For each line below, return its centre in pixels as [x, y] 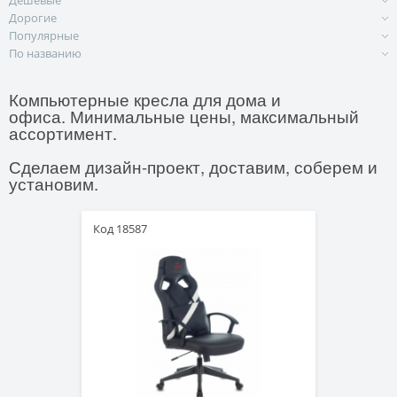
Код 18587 [120, 229]
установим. [54, 183]
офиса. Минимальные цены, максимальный [184, 116]
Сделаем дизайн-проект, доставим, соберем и [193, 167]
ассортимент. [63, 133]
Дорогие [33, 18]
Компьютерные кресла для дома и [145, 99]
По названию [45, 53]
